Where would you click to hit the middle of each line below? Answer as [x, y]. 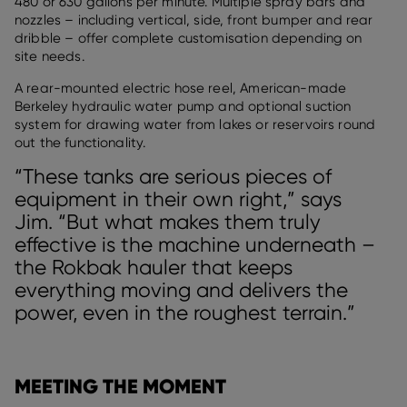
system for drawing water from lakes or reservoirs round [195, 124]
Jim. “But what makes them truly [168, 221]
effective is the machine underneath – [195, 244]
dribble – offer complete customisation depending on [189, 38]
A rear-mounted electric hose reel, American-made [181, 88]
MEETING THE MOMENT [120, 386]
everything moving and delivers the [181, 289]
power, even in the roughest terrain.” [185, 312]
